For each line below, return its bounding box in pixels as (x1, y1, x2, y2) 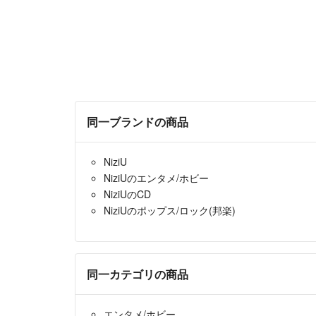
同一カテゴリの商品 (87, 266, 188, 283)
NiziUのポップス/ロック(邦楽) (104, 203, 236, 218)
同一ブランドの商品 (87, 114, 188, 130)
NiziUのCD (104, 187, 151, 202)
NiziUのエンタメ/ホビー (104, 171, 209, 186)
